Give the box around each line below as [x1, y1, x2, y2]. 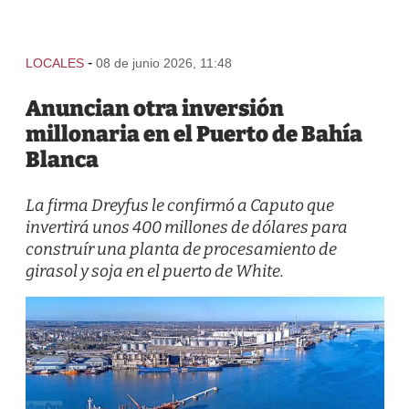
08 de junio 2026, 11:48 [95, 56, 232, 70]
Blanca [25, 147, 99, 173]
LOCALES [25, 56, 84, 70]
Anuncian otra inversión [25, 96, 284, 121]
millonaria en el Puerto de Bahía [25, 121, 362, 147]
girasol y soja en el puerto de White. [25, 261, 284, 281]
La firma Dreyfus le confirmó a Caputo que [25, 195, 334, 215]
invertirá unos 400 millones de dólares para [25, 217, 348, 237]
